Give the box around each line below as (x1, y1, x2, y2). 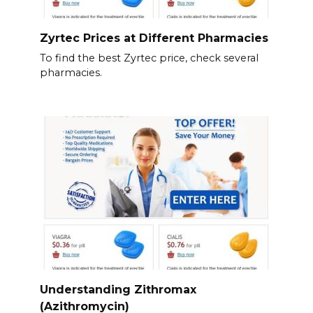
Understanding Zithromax (39, 282, 196, 296)
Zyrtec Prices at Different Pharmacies (39, 31, 268, 45)
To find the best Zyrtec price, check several (39, 51, 259, 64)
